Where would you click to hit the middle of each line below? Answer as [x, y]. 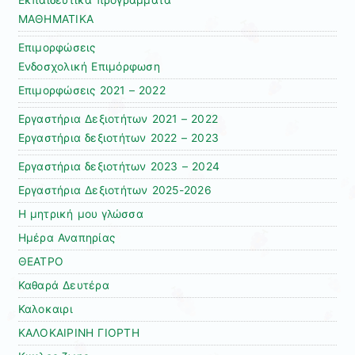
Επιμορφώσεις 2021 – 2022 [92, 90]
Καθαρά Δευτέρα [63, 285]
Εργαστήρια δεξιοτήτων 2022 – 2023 [118, 137]
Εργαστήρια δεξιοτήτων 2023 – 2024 [119, 166]
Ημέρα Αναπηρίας [67, 237]
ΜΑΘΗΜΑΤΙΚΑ [56, 19]
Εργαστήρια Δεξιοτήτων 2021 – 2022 [118, 118]
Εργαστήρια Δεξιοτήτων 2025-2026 [115, 190]
